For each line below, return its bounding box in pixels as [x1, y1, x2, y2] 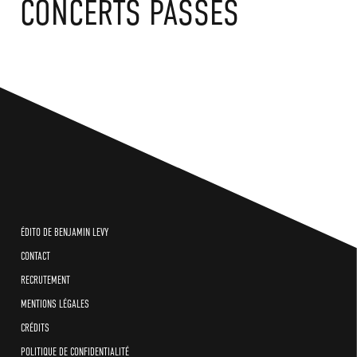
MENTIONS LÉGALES [21, 298, 89, 310]
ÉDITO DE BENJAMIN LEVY [21, 226, 108, 238]
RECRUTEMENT [21, 274, 70, 286]
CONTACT [21, 250, 50, 262]
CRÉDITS [21, 322, 49, 334]
